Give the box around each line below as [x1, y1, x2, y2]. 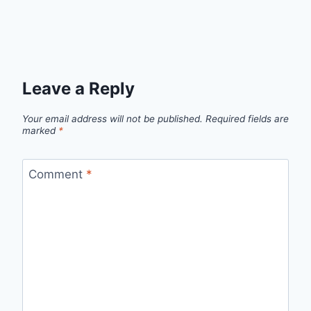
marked [22, 124, 58, 136]
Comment [28, 167, 86, 182]
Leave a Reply [22, 78, 135, 99]
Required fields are [205, 112, 289, 124]
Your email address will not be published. [22, 112, 203, 124]
